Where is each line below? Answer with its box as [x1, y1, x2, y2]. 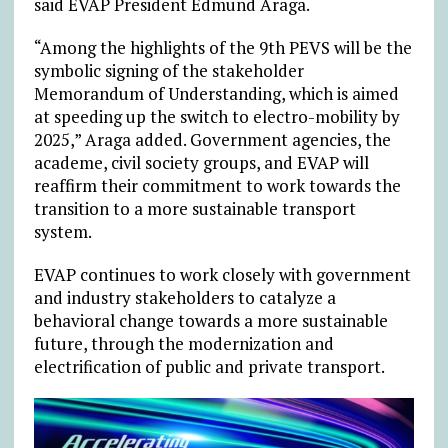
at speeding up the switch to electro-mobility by [33, 105, 400, 129]
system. [33, 220, 92, 244]
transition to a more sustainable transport [33, 197, 356, 221]
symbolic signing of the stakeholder [33, 59, 304, 83]
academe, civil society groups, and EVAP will [33, 151, 369, 175]
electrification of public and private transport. [33, 355, 385, 379]
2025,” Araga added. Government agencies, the [33, 128, 391, 152]
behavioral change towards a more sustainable [33, 309, 388, 333]
